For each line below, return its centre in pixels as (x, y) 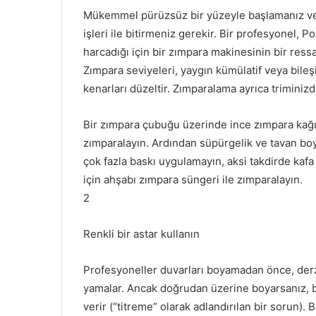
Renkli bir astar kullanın (141, 233)
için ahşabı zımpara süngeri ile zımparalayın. (193, 179)
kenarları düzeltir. (128, 88)
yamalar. (105, 288)
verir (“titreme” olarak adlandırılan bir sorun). (196, 306)
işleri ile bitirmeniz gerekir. (151, 33)
